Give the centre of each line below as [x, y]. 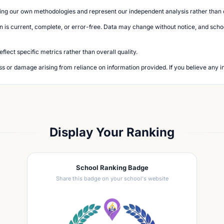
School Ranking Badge [112, 167]
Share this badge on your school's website [112, 178]
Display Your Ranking [112, 132]
